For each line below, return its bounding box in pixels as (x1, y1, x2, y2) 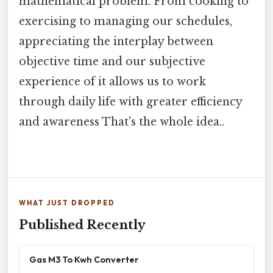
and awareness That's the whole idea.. (19, 115, 224, 129)
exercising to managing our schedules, (19, 15, 232, 29)
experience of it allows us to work (19, 75, 206, 89)
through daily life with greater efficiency (19, 95, 242, 109)
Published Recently (19, 218, 146, 233)
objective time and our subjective (19, 55, 205, 69)
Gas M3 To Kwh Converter (29, 253, 139, 266)
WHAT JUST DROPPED (19, 199, 115, 208)
